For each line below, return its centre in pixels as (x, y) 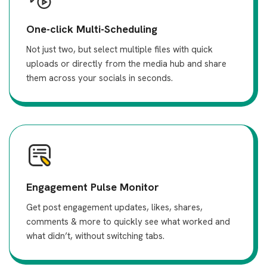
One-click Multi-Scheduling (92, 29)
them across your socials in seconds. (100, 78)
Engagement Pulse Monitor (93, 187)
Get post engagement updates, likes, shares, (114, 207)
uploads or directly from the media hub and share (126, 64)
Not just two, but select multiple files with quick (119, 49)
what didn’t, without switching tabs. (95, 236)
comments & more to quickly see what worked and (128, 222)
